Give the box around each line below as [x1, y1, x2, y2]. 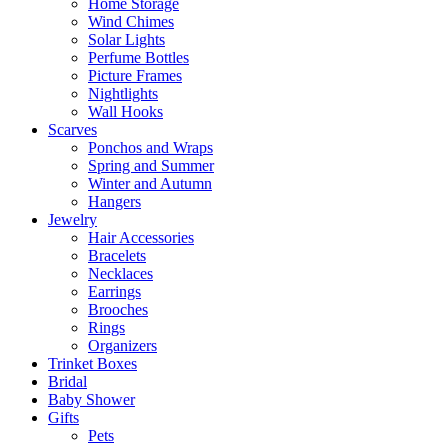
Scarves [48, 120, 97, 138]
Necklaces [88, 264, 153, 282]
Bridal [48, 372, 87, 390]
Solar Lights [88, 30, 165, 48]
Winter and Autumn [88, 174, 212, 192]
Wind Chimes [88, 12, 174, 30]
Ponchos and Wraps [88, 138, 213, 156]
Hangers [88, 192, 141, 210]
